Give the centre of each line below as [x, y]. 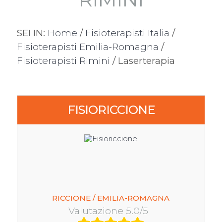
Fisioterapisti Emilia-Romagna [87, 47]
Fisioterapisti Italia [127, 33]
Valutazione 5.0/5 [111, 211]
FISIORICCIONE [111, 110]
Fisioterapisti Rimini [63, 61]
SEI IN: [32, 33]
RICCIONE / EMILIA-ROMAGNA [111, 198]
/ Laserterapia [142, 61]
